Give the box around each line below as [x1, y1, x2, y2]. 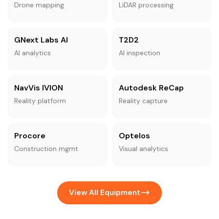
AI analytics [14, 48, 51, 57]
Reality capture [119, 96, 168, 105]
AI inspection [119, 48, 160, 57]
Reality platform [14, 96, 66, 105]
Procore [14, 130, 45, 141]
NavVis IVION [14, 82, 63, 93]
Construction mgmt [14, 144, 78, 153]
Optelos [119, 130, 150, 141]
